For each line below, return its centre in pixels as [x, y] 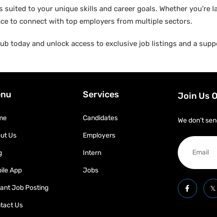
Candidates [100, 118]
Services [101, 94]
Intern [92, 153]
